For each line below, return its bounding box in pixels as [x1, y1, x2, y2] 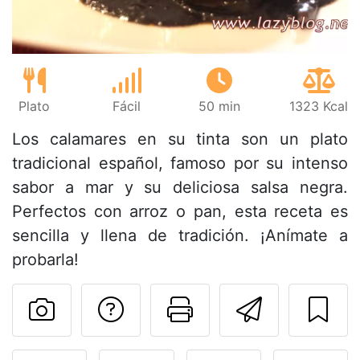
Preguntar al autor [126, 293, 346, 325]
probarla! [12, 250, 79, 270]
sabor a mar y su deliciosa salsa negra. [12, 178, 348, 198]
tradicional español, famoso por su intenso [12, 153, 348, 174]
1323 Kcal [289, 98, 348, 115]
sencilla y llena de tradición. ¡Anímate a [12, 226, 348, 246]
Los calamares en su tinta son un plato [12, 129, 348, 149]
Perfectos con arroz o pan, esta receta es [12, 202, 348, 222]
